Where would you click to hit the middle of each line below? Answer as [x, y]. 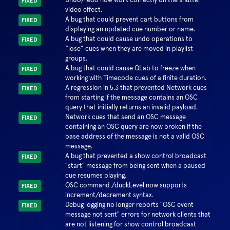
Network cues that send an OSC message [125, 117]
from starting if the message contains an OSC [131, 97]
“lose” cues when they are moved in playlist [129, 49]
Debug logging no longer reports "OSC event [129, 205]
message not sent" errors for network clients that [138, 214]
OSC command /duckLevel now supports [126, 185]
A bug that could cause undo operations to [129, 39]
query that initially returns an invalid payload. [131, 107]
